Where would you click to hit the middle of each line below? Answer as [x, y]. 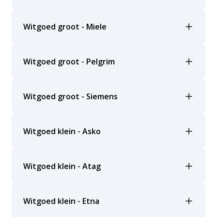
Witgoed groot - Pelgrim [69, 62]
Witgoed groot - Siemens [70, 96]
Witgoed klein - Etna [61, 201]
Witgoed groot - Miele [65, 27]
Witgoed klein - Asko [62, 131]
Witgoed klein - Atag [62, 166]
